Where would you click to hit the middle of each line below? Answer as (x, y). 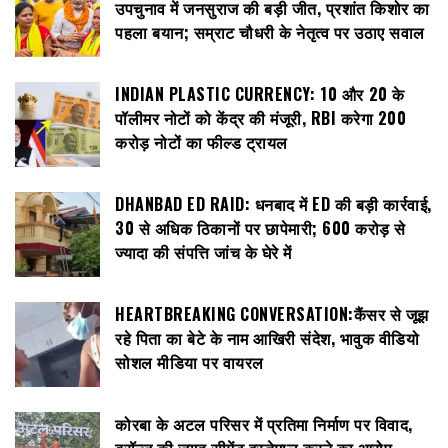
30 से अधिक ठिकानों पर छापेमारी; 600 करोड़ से (260, 227)
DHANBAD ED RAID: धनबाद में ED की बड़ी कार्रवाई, (273, 203)
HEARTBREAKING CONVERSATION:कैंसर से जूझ (272, 313)
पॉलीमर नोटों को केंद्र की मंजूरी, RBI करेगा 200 (260, 117)
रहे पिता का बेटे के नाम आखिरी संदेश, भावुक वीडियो (267, 337)
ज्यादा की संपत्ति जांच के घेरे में (203, 251)
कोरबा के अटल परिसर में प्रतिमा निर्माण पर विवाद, (264, 423)
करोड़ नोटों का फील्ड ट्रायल (201, 141)
